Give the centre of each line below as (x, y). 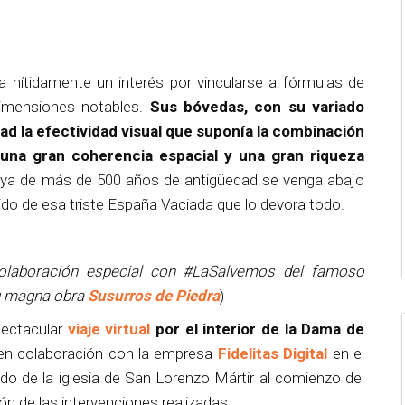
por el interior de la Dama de (258, 329)
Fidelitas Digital (273, 353)
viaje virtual (109, 329)
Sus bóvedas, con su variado (257, 106)
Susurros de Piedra (154, 295)
